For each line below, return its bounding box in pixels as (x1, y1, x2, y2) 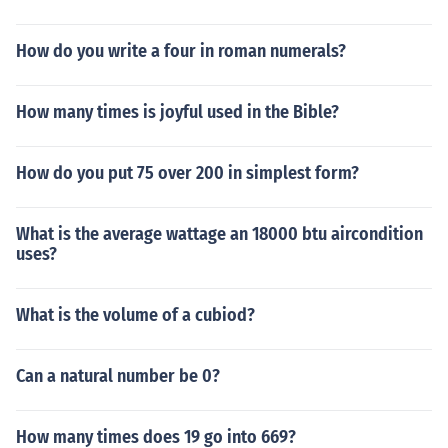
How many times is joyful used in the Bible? (16, 101, 339, 123)
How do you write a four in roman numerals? (16, 40, 346, 62)
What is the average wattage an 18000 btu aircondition (16, 223, 423, 245)
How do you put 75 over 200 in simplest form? (16, 162, 359, 184)
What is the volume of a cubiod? (16, 304, 255, 326)
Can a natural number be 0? (16, 365, 220, 387)
